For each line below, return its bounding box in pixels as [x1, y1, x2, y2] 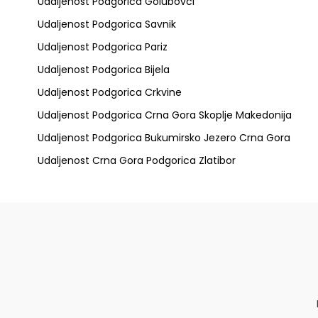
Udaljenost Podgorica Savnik [37, 17, 176, 31]
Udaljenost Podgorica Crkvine [37, 85, 182, 99]
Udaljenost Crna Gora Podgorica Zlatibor [37, 153, 236, 168]
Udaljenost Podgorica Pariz [37, 40, 168, 54]
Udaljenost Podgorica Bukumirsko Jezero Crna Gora [37, 131, 290, 145]
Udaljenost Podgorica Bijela [37, 62, 170, 77]
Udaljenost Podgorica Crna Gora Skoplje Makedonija [37, 108, 292, 122]
